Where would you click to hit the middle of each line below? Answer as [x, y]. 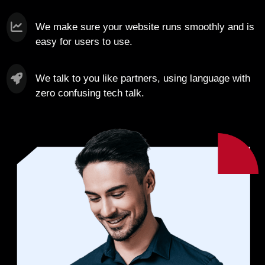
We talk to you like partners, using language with [143, 78]
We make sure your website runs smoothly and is [145, 27]
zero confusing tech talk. [90, 93]
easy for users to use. [84, 41]
